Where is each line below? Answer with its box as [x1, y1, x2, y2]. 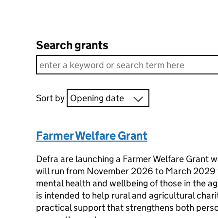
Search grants [36, 38, 109, 52]
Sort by [36, 92, 65, 104]
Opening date [70, 92, 124, 104]
